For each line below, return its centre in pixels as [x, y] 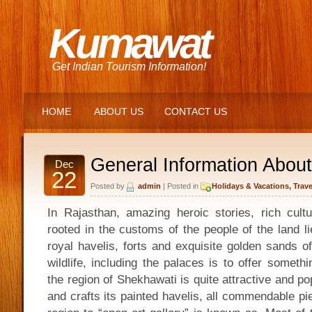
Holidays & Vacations [250, 186]
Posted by [109, 186]
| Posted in [181, 186]
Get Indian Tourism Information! [129, 67]
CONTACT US [196, 111]
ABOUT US [119, 111]
